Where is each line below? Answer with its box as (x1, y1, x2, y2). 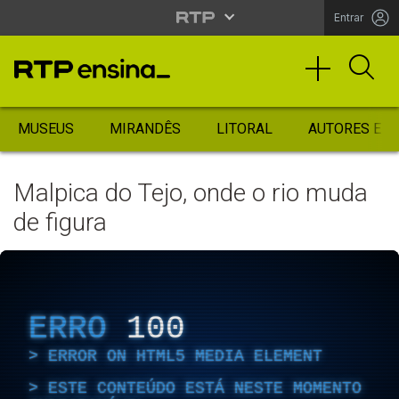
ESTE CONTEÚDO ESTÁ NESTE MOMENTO (48, 379, 362, 397)
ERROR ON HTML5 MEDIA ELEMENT (48, 346, 322, 365)
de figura (13, 208, 107, 237)
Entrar (334, 11, 363, 24)
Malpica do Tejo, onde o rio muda (13, 178, 368, 208)
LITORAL (216, 120, 273, 137)
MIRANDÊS (110, 120, 181, 137)
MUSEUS (18, 120, 74, 137)
